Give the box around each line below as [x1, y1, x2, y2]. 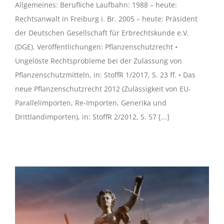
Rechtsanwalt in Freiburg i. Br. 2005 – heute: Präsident [15, 13, 197, 23]
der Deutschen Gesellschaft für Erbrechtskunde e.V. [15, 27, 189, 37]
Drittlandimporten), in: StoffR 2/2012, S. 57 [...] [15, 111, 169, 121]
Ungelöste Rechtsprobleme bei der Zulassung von [15, 55, 182, 65]
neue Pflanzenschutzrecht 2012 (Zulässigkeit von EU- [15, 83, 191, 93]
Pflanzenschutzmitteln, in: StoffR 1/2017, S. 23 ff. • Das [15, 69, 195, 79]
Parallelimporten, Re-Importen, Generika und [15, 97, 166, 107]
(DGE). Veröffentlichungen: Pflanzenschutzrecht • [15, 41, 177, 51]
